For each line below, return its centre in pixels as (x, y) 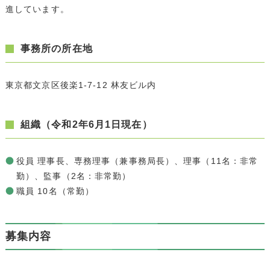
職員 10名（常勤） (55, 191)
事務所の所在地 (56, 48)
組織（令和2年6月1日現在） (86, 124)
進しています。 (37, 9)
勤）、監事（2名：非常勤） (74, 176)
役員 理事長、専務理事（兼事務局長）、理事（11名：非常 (137, 161)
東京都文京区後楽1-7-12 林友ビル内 (81, 85)
